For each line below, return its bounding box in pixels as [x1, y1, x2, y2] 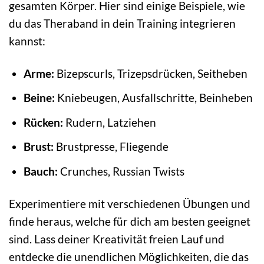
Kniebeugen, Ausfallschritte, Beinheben [54, 91, 253, 105]
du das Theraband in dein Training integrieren [9, 16, 236, 30]
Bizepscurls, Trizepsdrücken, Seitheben [54, 66, 247, 80]
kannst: [9, 34, 45, 48]
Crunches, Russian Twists [57, 164, 184, 178]
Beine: [23, 91, 55, 105]
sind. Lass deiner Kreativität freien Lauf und [9, 232, 225, 246]
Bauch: [23, 164, 58, 178]
